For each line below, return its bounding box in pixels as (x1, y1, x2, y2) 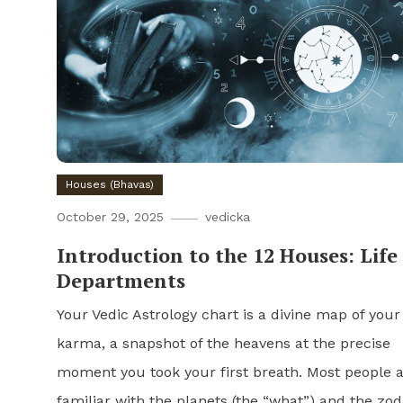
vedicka (204, 209, 250, 224)
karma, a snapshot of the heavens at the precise (56, 334, 390, 352)
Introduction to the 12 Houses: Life (56, 241, 398, 268)
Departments (56, 266, 185, 293)
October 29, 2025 (56, 209, 164, 224)
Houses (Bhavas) (65, 177, 154, 191)
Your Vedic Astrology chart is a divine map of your (56, 305, 400, 323)
